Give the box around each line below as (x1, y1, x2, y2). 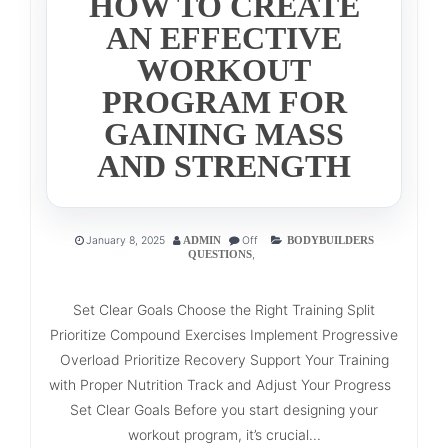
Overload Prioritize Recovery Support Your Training (59, 350, 389, 368)
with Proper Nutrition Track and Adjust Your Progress (49, 375, 399, 393)
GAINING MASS (104, 115, 344, 152)
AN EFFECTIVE (106, 19, 342, 56)
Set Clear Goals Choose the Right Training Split (73, 300, 375, 318)
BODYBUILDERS (286, 234, 374, 246)
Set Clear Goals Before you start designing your (70, 400, 378, 418)
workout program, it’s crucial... (127, 425, 321, 443)
